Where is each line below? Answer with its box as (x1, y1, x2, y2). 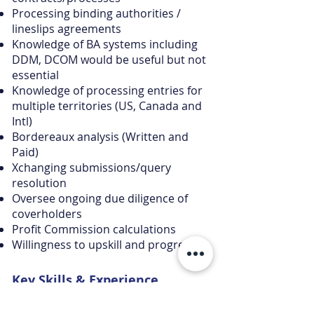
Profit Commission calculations (12, 221, 176, 237)
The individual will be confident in (12, 292, 187, 307)
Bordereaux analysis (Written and (12, 129, 189, 144)
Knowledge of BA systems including (12, 36, 198, 52)
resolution (12, 175, 67, 191)
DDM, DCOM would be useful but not (12, 52, 206, 67)
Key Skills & (12, 271, 89, 289)
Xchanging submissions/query (12, 160, 171, 175)
